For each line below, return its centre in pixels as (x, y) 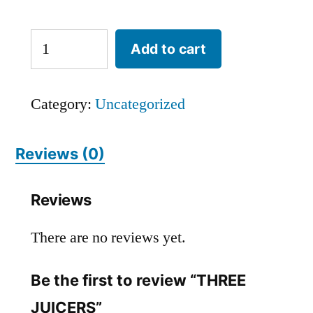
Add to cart (168, 49)
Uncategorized (140, 104)
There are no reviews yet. (108, 238)
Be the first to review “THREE (138, 281)
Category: (63, 104)
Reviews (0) (60, 154)
